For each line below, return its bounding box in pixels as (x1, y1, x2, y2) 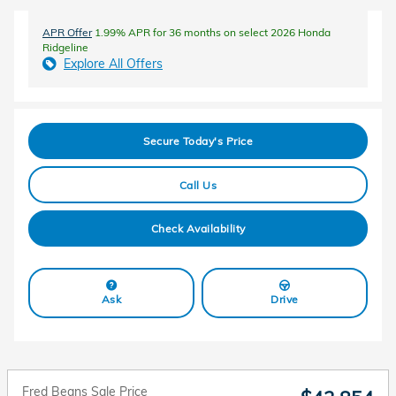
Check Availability (150, 221, 246, 235)
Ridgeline (42, 40, 88, 54)
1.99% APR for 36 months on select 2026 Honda (92, 25, 331, 39)
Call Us (179, 178, 217, 192)
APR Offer (42, 25, 92, 39)
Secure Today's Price (143, 133, 253, 148)
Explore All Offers (64, 55, 163, 72)
